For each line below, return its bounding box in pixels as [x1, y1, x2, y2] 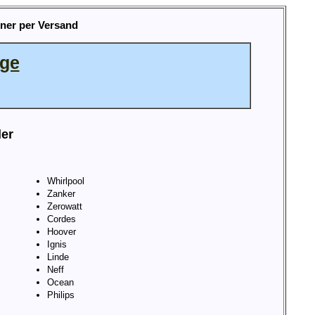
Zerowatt [46, 201, 82, 212]
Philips [46, 290, 75, 301]
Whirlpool [46, 176, 84, 187]
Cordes [46, 214, 76, 225]
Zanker [46, 188, 75, 200]
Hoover [46, 226, 76, 238]
